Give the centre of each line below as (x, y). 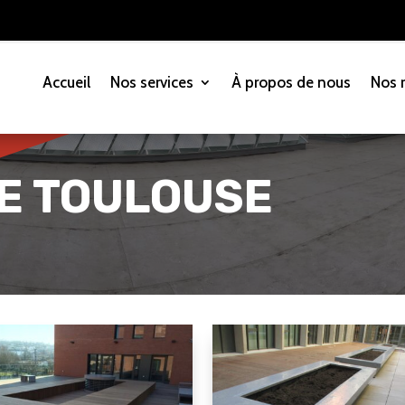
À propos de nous (292, 82)
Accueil (67, 82)
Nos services (152, 82)
